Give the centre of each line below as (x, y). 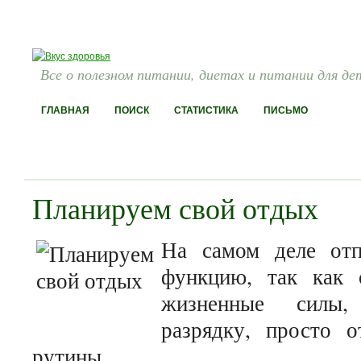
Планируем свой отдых (175, 208)
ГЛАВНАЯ (65, 110)
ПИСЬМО (286, 110)
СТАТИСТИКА (206, 110)
